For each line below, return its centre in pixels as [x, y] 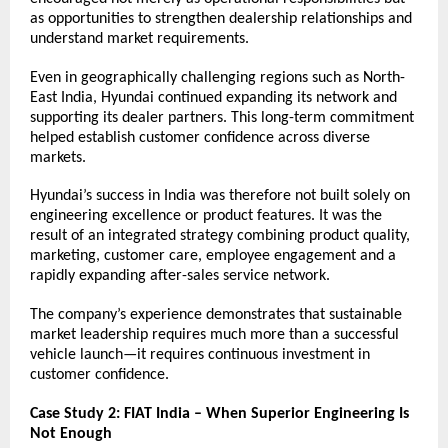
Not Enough [71, 433]
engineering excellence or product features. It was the [206, 216]
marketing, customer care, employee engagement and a [213, 256]
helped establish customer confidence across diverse [200, 137]
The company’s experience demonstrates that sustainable [216, 315]
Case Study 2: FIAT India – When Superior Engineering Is [219, 413]
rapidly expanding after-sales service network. [180, 276]
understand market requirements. [139, 39]
